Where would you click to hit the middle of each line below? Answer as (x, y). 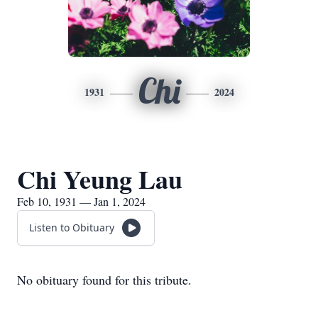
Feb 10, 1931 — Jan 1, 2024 (81, 201)
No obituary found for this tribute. (104, 280)
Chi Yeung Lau (100, 179)
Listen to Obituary (72, 227)
